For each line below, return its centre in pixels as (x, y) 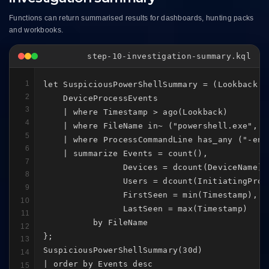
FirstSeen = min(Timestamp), (150, 195)
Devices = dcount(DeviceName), (156, 168)
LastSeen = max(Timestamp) (146, 209)
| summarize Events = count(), (125, 154)
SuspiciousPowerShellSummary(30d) (123, 250)
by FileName (96, 223)
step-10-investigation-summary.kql (169, 56)
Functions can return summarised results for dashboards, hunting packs (131, 18)
